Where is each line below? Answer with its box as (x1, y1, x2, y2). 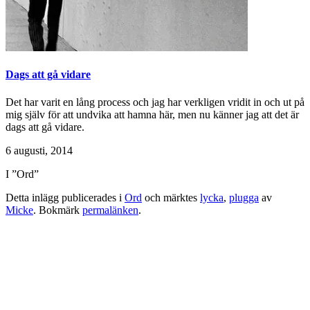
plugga (229, 191, 259, 203)
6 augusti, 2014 (6, 144, 73, 156)
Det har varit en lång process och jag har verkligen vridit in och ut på (6, 95, 304, 108)
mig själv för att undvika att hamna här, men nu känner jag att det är (6, 108, 299, 120)
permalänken (82, 203, 138, 216)
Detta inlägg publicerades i (6, 191, 125, 203)
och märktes (142, 191, 200, 203)
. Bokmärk (33, 203, 82, 216)
